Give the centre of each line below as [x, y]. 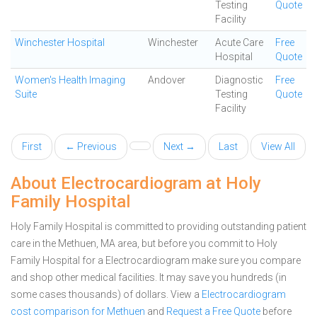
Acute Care [239, 42]
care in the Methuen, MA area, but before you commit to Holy [144, 243]
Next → [179, 146]
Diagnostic [239, 80]
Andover [167, 80]
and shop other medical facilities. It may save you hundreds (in [149, 277]
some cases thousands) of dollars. [91, 294]
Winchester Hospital [60, 42]
